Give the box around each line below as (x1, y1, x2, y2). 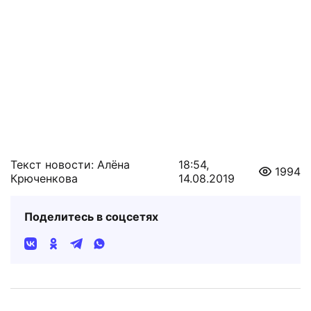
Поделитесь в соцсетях (24, 210, 158, 224)
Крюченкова (10, 171, 78, 186)
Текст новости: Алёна (10, 158, 130, 172)
